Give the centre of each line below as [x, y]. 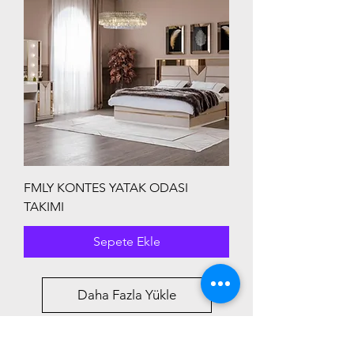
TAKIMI [44, 207]
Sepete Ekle [126, 242]
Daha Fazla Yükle [126, 295]
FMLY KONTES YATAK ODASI [106, 188]
